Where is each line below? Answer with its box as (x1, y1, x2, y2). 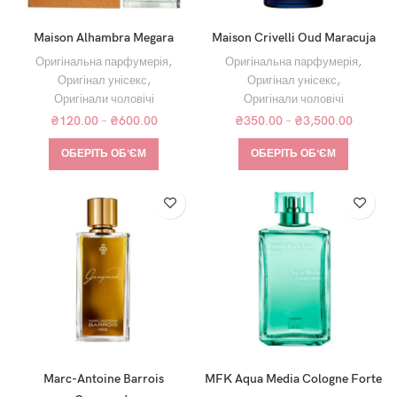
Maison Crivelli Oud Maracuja (211, 29, 376, 45)
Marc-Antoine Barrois (43, 370, 164, 386)
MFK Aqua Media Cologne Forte (205, 370, 382, 386)
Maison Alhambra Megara (34, 29, 174, 45)
